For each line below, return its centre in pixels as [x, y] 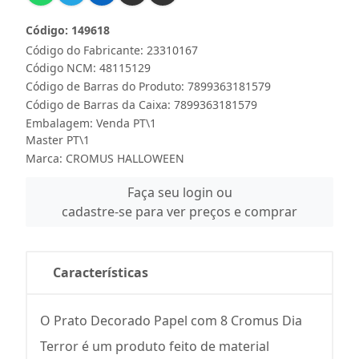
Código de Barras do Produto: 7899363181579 [148, 86]
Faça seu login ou [179, 192]
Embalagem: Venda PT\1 [91, 123]
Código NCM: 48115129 [88, 68]
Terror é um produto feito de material [155, 346]
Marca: [46, 158]
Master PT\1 [58, 140]
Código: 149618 [68, 30]
